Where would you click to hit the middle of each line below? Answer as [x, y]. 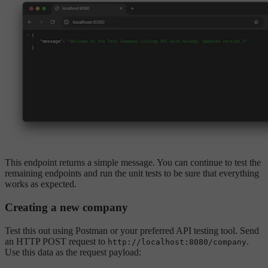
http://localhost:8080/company [177, 242]
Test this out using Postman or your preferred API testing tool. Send [132, 230]
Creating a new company [66, 208]
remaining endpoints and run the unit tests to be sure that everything [132, 173]
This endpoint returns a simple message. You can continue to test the [133, 163]
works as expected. [41, 184]
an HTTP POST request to [56, 241]
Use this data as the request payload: [73, 252]
